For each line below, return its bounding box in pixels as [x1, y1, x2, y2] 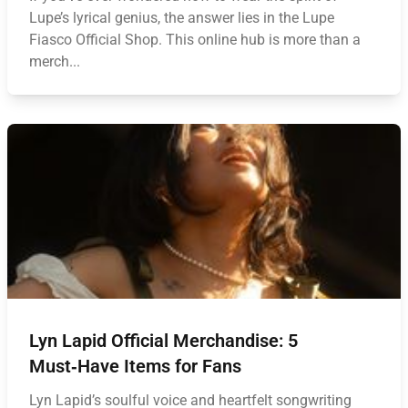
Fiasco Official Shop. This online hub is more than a [29, 31, 361, 48]
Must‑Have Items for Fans [29, 355, 241, 377]
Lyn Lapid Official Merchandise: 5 [29, 330, 298, 352]
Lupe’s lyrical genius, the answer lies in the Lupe [29, 9, 334, 26]
